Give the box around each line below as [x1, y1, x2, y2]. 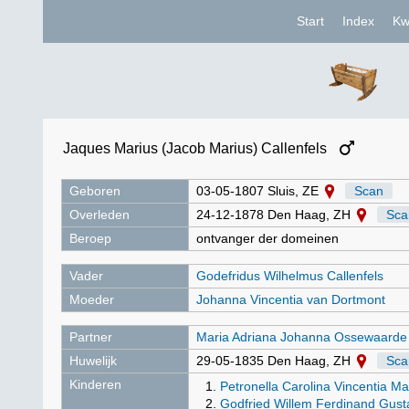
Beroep [69, 231, 111, 246]
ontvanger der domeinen [196, 231, 339, 246]
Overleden [69, 207, 130, 222]
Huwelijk [69, 353, 117, 368]
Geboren [69, 184, 121, 198]
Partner [69, 330, 112, 344]
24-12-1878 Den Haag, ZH [196, 207, 354, 222]
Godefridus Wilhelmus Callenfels [196, 268, 383, 283]
